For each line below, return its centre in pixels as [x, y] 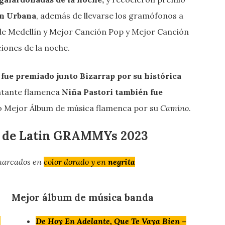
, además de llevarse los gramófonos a [110, 16]
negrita [122, 162]
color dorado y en [76, 162]
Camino [175, 108]
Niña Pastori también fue [112, 92]
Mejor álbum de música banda [83, 197]
